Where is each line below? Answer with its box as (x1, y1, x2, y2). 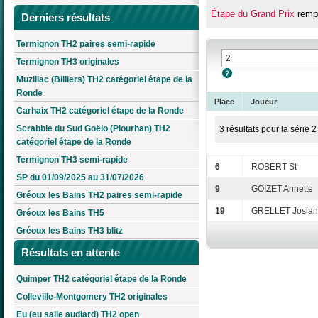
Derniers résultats (21, 11, 110, 24)
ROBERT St (251, 162, 297, 172)
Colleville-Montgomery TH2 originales (16, 291, 168, 302)
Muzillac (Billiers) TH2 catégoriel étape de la (16, 75, 192, 85)
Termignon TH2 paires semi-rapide (16, 39, 155, 50)
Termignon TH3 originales (16, 57, 119, 67)
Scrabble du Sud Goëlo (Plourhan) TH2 (16, 124, 170, 134)
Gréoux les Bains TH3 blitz (16, 226, 123, 236)
